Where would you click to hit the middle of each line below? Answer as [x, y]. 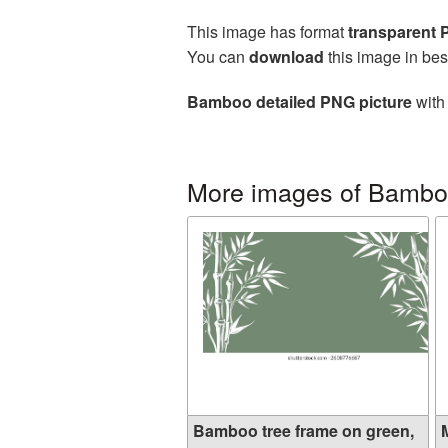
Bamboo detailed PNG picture [299, 101]
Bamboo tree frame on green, [303, 430]
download [286, 56]
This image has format [267, 31]
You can [218, 56]
